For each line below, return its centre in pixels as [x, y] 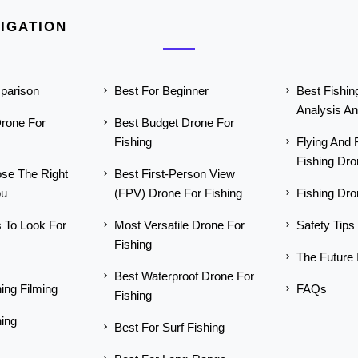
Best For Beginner [161, 91]
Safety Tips [326, 225]
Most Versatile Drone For [179, 225]
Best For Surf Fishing [169, 327]
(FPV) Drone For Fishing [178, 193]
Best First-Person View [174, 174]
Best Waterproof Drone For [184, 276]
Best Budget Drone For [174, 123]
